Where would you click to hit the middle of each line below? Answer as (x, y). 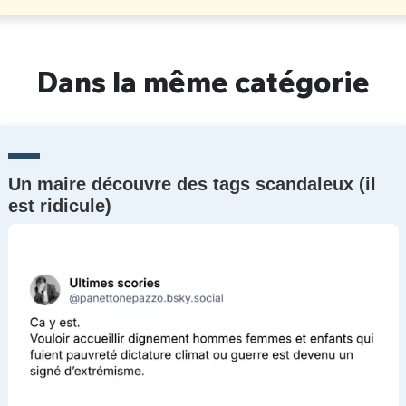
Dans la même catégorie (203, 82)
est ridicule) (59, 206)
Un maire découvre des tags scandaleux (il (192, 184)
